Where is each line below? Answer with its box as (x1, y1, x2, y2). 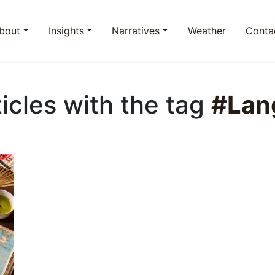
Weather (188, 24, 226, 37)
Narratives (112, 24, 160, 37)
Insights (48, 24, 84, 37)
